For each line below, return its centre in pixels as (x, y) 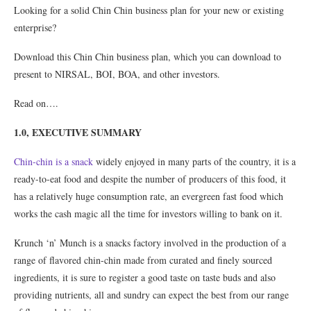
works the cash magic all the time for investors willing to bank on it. (148, 213)
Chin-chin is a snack (53, 161)
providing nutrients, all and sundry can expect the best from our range (151, 295)
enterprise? (35, 27)
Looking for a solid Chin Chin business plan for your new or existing (149, 10)
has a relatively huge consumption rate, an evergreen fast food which (149, 196)
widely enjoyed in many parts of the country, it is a (194, 161)
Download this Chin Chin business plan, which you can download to (148, 57)
